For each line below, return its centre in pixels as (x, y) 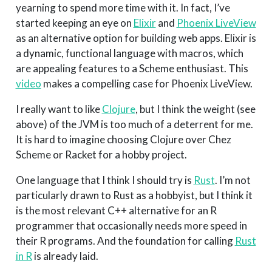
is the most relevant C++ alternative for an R (116, 211)
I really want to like (59, 109)
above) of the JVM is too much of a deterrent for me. (134, 124)
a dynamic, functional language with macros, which (129, 53)
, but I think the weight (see (195, 109)
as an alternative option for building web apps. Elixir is (136, 38)
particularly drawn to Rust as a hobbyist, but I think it (134, 195)
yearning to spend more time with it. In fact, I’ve (123, 8)
